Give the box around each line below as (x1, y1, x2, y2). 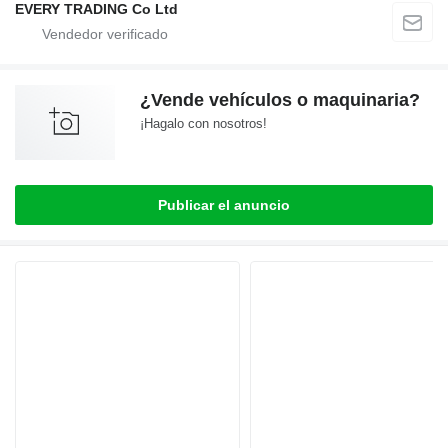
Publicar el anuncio (158, 196, 290, 213)
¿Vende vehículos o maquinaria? (140, 89, 420, 110)
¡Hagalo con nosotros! (140, 115, 267, 131)
